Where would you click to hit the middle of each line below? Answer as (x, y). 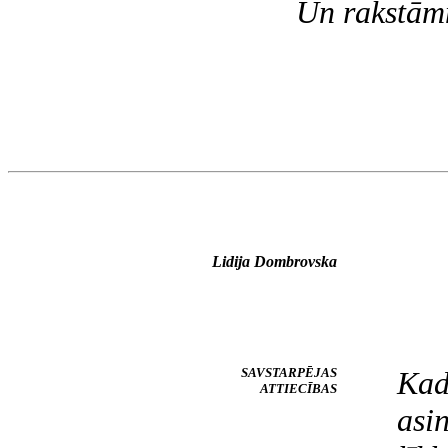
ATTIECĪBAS (298, 388)
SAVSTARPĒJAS (289, 372)
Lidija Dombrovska (274, 261)
